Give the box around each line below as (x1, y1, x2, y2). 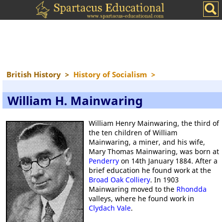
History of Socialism (73, 69, 147, 79)
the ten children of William (88, 128, 177, 137)
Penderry (88, 156, 119, 166)
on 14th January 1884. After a (118, 156, 218, 166)
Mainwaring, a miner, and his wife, (88, 137, 205, 147)
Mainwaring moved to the (88, 184, 176, 194)
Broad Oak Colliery (88, 175, 150, 184)
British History (6, 69, 61, 79)
